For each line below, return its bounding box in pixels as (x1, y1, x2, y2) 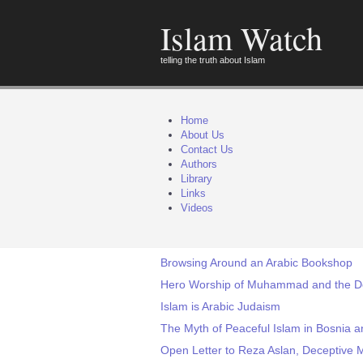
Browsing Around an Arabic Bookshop (160, 256, 352, 269)
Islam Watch (160, 16, 322, 59)
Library (181, 173, 212, 185)
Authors (181, 158, 217, 170)
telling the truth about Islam (160, 55, 265, 65)
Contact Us (181, 143, 233, 156)
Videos (181, 202, 213, 214)
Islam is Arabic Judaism (160, 300, 280, 313)
